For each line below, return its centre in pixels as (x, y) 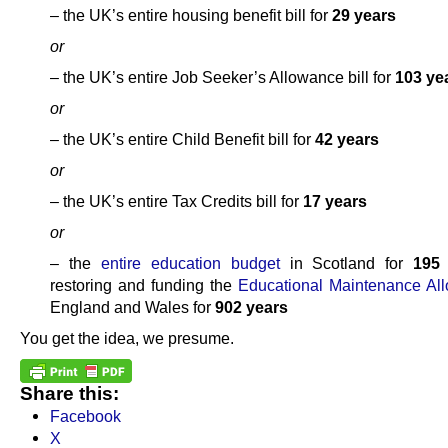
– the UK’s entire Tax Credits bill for (176, 201)
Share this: (69, 393)
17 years (335, 201)
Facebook (85, 415)
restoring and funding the (144, 285)
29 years (364, 14)
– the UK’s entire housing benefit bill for (191, 14)
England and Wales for (132, 307)
